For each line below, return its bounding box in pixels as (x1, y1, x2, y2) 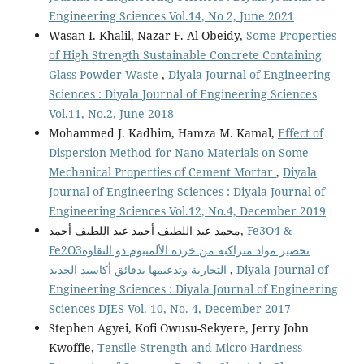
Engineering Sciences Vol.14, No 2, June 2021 (48, 8, 294, 24)
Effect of (277, 125, 323, 141)
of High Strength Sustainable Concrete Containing (48, 47, 322, 63)
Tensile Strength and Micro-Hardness (97, 340, 302, 355)
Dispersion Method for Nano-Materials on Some (48, 145, 309, 160)
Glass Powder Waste (48, 67, 162, 82)
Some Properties (245, 28, 336, 43)
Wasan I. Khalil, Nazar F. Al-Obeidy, (48, 28, 246, 43)
